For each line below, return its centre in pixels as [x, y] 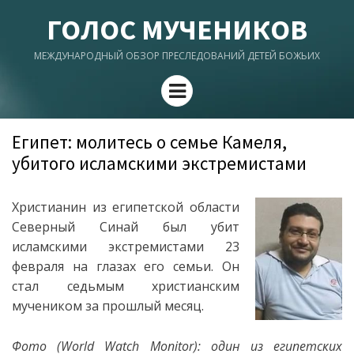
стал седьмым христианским [126, 286]
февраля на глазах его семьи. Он [126, 266]
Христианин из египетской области [126, 207]
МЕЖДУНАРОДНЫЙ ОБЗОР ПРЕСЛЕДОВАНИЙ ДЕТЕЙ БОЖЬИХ [177, 56]
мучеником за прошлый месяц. [108, 306]
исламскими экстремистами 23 [126, 247]
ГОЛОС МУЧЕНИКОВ [177, 30]
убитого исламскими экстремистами [159, 163]
